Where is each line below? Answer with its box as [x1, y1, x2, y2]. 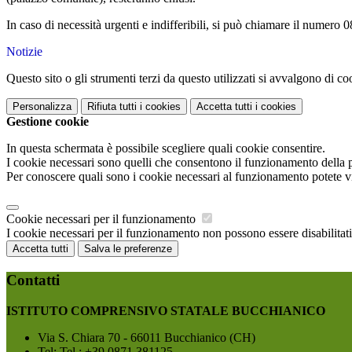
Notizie [6, 45, 42, 59]
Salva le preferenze [84, 243, 172, 255]
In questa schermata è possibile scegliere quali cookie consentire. [6, 141, 325, 156]
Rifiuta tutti [87, 101, 137, 113]
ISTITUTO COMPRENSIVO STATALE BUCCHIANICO [6, 303, 325, 317]
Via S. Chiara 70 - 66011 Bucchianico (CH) [38, 330, 255, 344]
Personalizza [13, 101, 71, 113]
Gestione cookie [6, 115, 89, 129]
